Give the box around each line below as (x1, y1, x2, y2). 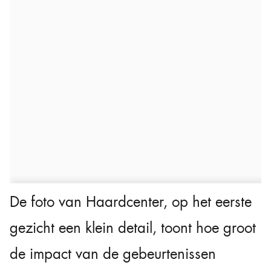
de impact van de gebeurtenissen (10, 244, 216, 264)
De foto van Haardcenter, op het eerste (10, 192, 252, 212)
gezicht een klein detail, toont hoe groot (10, 218, 256, 238)
